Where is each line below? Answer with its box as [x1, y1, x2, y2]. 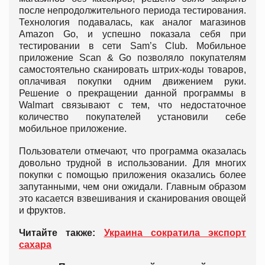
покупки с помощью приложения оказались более [19, 169, 246, 180]
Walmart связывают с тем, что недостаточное [19, 99, 246, 110]
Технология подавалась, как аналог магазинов [19, 17, 246, 27]
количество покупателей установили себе [19, 111, 246, 122]
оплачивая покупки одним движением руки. [19, 76, 246, 86]
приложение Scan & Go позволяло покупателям [19, 52, 246, 63]
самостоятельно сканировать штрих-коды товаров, [19, 64, 246, 75]
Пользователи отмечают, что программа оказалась [19, 146, 246, 156]
